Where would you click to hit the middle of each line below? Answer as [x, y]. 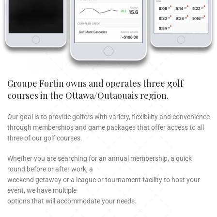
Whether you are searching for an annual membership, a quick [100, 158]
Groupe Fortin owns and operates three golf [95, 83]
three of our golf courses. [45, 138]
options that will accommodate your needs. [72, 201]
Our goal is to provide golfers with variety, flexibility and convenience [109, 116]
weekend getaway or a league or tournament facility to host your [104, 179]
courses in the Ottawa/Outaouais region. [88, 95]
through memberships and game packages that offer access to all [106, 127]
